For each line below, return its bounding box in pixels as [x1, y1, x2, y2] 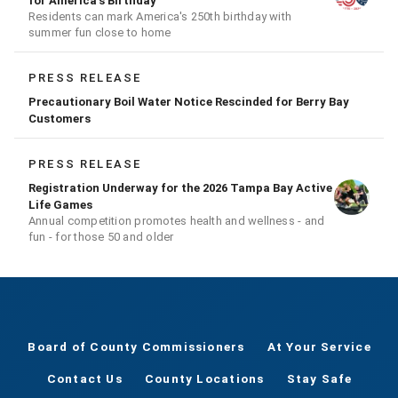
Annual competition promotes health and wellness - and [28, 214, 325, 228]
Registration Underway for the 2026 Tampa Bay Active [28, 181, 332, 195]
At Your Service [267, 339, 371, 354]
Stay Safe [286, 371, 353, 386]
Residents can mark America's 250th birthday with [28, 10, 292, 24]
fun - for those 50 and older [28, 230, 174, 244]
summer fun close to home [28, 26, 171, 40]
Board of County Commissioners [28, 339, 245, 354]
